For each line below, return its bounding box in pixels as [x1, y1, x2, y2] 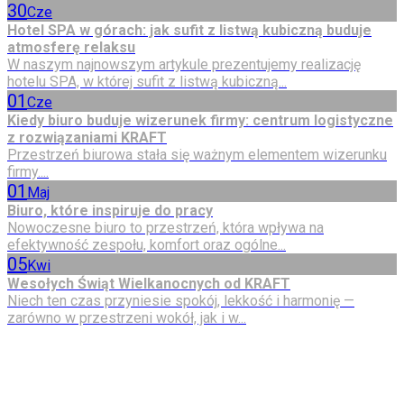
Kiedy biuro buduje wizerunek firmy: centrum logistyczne [7, 112, 393, 129]
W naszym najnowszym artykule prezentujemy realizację [7, 56, 361, 73]
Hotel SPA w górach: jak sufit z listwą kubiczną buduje [7, 22, 372, 39]
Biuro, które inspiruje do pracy [7, 202, 213, 219]
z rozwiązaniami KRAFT [7, 129, 167, 146]
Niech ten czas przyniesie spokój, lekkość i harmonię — [7, 292, 354, 309]
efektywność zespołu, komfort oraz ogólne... [7, 236, 286, 253]
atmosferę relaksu [7, 39, 135, 56]
